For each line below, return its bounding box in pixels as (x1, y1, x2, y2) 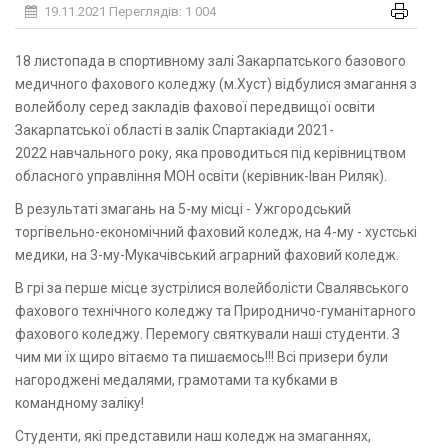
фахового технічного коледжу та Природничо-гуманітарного (15, 303, 416, 320)
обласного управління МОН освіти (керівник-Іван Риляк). (15, 168, 387, 185)
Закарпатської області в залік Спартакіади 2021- (15, 122, 334, 139)
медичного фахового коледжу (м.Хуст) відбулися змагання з (15, 76, 417, 93)
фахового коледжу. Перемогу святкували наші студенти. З (15, 326, 400, 343)
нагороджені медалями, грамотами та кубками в (15, 372, 338, 389)
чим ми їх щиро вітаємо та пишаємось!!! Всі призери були (15, 349, 388, 366)
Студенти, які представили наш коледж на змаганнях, (15, 428, 371, 445)
